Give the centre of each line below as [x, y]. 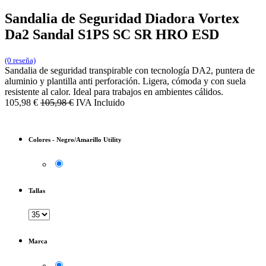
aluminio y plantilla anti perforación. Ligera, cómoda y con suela [125, 81]
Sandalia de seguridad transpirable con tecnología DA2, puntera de [130, 70]
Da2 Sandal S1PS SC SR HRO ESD [112, 34]
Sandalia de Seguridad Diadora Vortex [122, 18]
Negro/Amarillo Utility [89, 139]
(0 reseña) [20, 60]
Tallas [37, 190]
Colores [39, 139]
